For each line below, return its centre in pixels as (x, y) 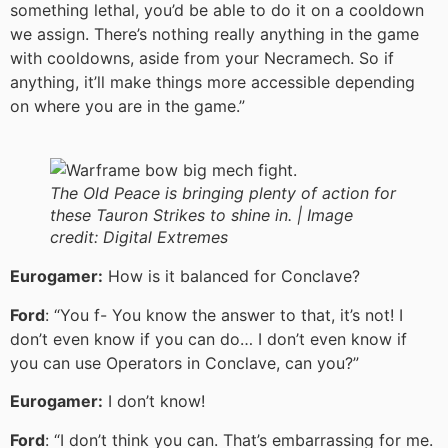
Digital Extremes (165, 237)
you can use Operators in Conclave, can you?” (184, 362)
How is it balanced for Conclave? (231, 276)
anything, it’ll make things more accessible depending (212, 82)
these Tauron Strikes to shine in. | (178, 215)
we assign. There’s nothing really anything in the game (214, 34)
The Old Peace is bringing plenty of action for (223, 193)
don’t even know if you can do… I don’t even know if (208, 338)
